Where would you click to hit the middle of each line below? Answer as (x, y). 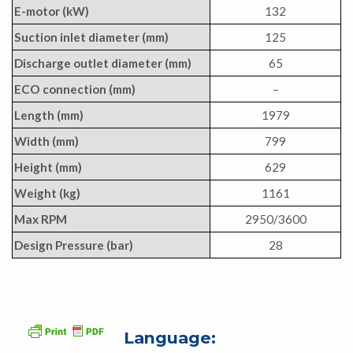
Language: (170, 338)
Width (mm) (46, 141)
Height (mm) (48, 167)
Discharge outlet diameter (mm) (103, 63)
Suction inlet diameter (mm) (91, 37)
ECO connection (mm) (75, 89)
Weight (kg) (47, 193)
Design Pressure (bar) (74, 245)
